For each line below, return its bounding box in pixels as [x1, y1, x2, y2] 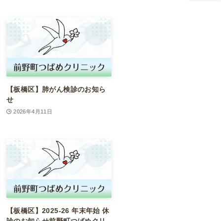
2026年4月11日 [13, 108, 53, 114]
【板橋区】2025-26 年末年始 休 [6, 207, 110, 215]
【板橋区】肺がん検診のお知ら [6, 85, 106, 93]
